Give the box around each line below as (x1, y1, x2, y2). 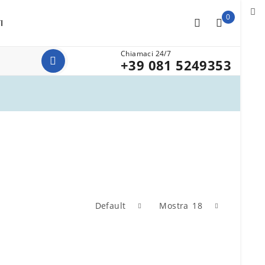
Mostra (159, 200, 189, 211)
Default (95, 200, 126, 211)
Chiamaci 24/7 (121, 49, 172, 59)
